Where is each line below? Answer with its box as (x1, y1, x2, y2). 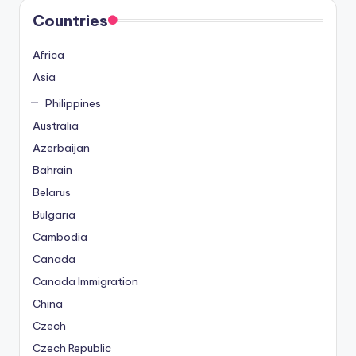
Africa (33, 48, 64, 63)
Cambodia (33, 229, 87, 244)
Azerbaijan (33, 140, 90, 155)
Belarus (33, 184, 71, 199)
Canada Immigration (33, 273, 138, 288)
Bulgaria (33, 207, 75, 222)
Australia (33, 118, 79, 133)
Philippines (44, 95, 101, 110)
